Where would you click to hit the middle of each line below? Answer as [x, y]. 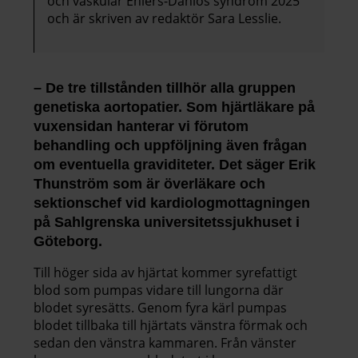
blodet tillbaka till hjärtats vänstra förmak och [171, 326]
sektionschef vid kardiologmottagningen [172, 203]
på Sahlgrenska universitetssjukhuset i [167, 223]
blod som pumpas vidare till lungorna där [159, 290]
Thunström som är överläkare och [149, 184]
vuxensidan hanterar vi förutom [141, 127]
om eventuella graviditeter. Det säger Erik [175, 165]
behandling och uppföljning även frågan [170, 146]
